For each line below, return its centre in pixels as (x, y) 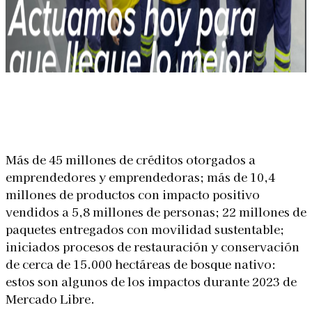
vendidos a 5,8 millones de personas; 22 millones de (156, 211)
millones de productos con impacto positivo (133, 194)
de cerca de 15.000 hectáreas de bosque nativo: (141, 263)
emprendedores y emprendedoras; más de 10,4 (140, 176)
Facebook (133, 116)
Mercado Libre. (50, 298)
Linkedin (53, 116)
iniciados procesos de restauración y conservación (153, 246)
